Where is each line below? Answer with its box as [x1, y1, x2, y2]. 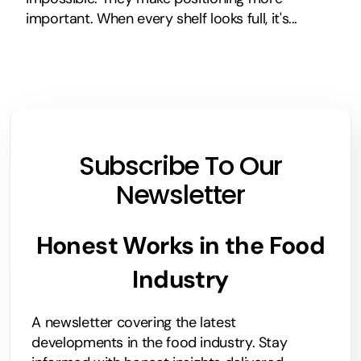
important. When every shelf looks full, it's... [25, 8, 298, 28]
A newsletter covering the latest [31, 312, 236, 332]
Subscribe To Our [78, 147, 283, 184]
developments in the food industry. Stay [31, 332, 288, 352]
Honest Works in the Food [35, 229, 326, 261]
